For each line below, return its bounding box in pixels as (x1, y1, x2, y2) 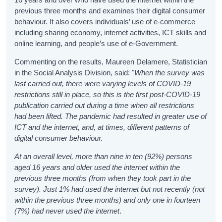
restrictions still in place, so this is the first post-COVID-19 (14, 90, 201, 99)
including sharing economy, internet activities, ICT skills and (14, 28, 207, 37)
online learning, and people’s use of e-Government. (14, 39, 178, 48)
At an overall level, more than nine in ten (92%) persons (14, 152, 193, 161)
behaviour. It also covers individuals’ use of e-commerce (14, 17, 196, 26)
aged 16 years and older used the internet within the (14, 163, 180, 171)
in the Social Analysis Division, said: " (14, 68, 135, 77)
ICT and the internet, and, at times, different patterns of (14, 122, 190, 131)
